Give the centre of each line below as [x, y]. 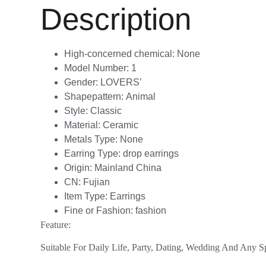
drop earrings [151, 153]
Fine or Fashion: [100, 210]
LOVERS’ [121, 82]
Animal [141, 96]
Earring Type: [94, 153]
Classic [106, 110]
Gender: [82, 82]
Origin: [79, 167]
